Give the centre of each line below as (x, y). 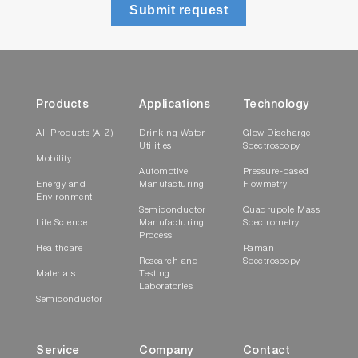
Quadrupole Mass (281, 211)
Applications (175, 106)
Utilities (155, 147)
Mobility (54, 160)
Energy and (61, 185)
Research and (169, 262)
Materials (56, 275)
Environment (64, 198)
